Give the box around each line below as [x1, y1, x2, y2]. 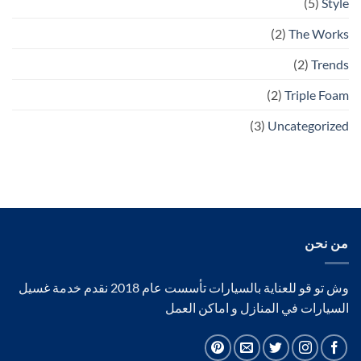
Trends [311, 56, 349, 73]
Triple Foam [284, 87, 349, 103]
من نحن [305, 235, 349, 251]
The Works [288, 26, 349, 42]
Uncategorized [268, 118, 349, 134]
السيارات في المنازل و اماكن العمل [165, 299, 349, 315]
